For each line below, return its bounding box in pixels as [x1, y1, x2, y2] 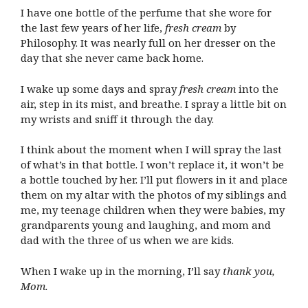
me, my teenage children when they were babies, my [21, 203, 285, 217]
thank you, [223, 263, 275, 278]
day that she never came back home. [21, 51, 206, 65]
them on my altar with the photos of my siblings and [21, 188, 287, 202]
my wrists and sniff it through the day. [21, 111, 217, 126]
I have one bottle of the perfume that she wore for [21, 5, 272, 20]
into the [239, 81, 278, 96]
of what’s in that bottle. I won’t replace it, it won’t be [21, 157, 284, 172]
